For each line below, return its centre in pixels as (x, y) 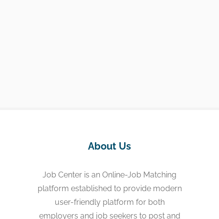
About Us (109, 146)
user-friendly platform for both (109, 202)
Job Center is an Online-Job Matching (109, 175)
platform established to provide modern (109, 188)
